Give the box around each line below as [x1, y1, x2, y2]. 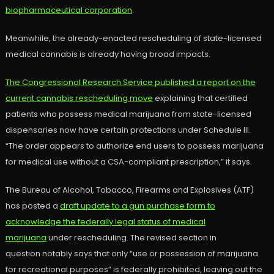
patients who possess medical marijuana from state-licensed [5, 108, 251, 120]
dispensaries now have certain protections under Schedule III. [5, 124, 251, 136]
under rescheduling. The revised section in [46, 232, 217, 244]
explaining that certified [152, 92, 248, 105]
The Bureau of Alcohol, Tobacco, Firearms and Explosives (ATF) [5, 184, 254, 196]
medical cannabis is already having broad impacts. [5, 48, 210, 61]
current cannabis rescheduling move [5, 92, 153, 105]
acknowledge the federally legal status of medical [5, 216, 206, 228]
